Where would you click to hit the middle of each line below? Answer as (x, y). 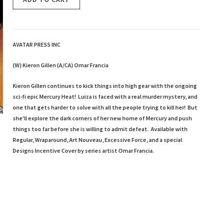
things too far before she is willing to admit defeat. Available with (100, 129)
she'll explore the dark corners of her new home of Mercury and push (102, 118)
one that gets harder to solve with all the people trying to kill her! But (105, 107)
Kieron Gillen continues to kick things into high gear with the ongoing (105, 86)
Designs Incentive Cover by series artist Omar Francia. (84, 151)
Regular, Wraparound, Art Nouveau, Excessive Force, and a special (97, 140)
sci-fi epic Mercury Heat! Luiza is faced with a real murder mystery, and (105, 96)
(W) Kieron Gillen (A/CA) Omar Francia (61, 65)
